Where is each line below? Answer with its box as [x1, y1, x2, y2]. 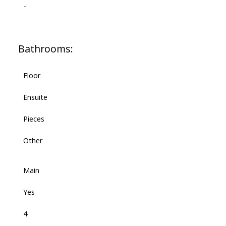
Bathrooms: [18, 42, 73, 56]
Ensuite [23, 92, 47, 102]
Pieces [23, 114, 44, 124]
